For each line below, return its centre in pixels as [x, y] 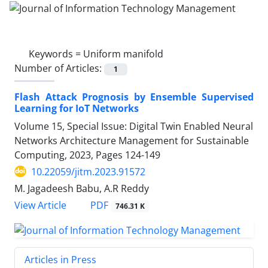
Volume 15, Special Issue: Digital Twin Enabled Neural [134, 126]
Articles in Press [60, 259]
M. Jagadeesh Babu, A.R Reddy [82, 188]
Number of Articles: [59, 68]
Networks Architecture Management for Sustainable [132, 140]
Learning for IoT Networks [77, 108]
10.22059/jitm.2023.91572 [88, 171]
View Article [40, 205]
